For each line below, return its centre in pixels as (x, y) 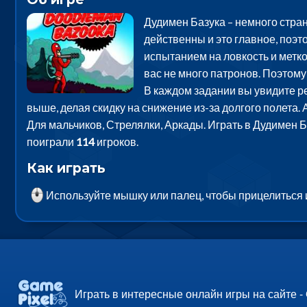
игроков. (116, 141)
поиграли (51, 141)
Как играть (66, 168)
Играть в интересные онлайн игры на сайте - (190, 293)
